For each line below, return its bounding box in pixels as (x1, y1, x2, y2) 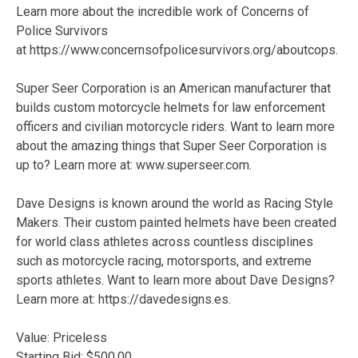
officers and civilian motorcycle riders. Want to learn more (16, 119, 335, 134)
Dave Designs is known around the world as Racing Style (16, 196, 333, 211)
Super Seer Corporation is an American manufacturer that (16, 81, 331, 96)
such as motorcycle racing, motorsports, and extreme (16, 253, 312, 268)
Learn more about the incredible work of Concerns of (16, 4, 309, 19)
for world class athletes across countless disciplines (16, 234, 313, 249)
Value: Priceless (16, 330, 107, 345)
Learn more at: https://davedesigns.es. (16, 292, 231, 307)
